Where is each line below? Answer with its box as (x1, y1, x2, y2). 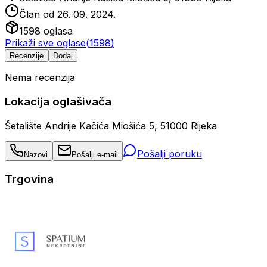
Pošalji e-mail (72, 150, 118, 159)
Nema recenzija (5, 72, 75, 84)
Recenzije (10, 51, 44, 61)
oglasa (41, 25, 73, 38)
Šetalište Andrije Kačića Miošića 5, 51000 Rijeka (5, 119, 217, 132)
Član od (19, 8, 57, 21)
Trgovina (5, 172, 54, 186)
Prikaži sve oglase (5, 37, 86, 49)
